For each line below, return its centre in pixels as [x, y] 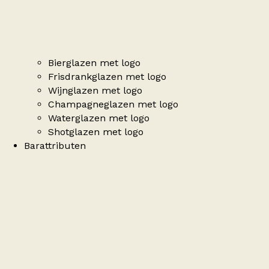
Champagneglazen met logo [113, 104]
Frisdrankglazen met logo [107, 77]
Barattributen [55, 146]
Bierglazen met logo [94, 63]
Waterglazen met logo [99, 118]
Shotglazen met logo [96, 132]
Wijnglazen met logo [95, 91]
